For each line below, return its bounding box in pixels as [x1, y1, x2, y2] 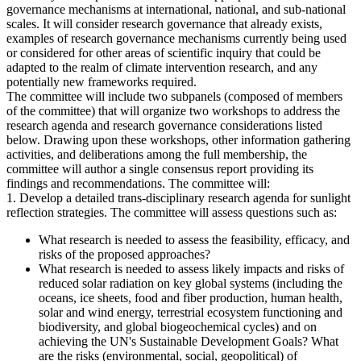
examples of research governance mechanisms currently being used [6, 31, 346, 45]
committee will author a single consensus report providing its [6, 161, 313, 176]
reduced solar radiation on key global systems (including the [39, 276, 342, 290]
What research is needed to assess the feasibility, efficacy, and [39, 232, 350, 247]
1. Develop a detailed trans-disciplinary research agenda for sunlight [6, 190, 351, 205]
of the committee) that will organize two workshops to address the [6, 103, 340, 118]
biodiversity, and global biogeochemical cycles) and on [39, 319, 317, 334]
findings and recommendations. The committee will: [6, 176, 270, 190]
